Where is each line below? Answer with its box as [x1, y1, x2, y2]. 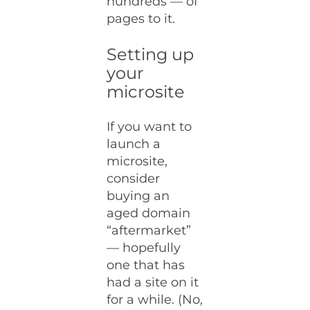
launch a [107, 136, 161, 152]
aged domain [107, 206, 191, 221]
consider [107, 171, 161, 186]
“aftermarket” [107, 223, 192, 238]
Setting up [107, 44, 194, 64]
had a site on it [107, 275, 199, 290]
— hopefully [107, 240, 181, 255]
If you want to [107, 119, 192, 134]
